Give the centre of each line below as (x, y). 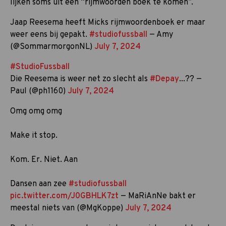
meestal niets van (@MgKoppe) (68, 208)
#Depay (164, 79)
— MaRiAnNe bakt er (157, 196)
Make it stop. (34, 135)
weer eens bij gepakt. (50, 35)
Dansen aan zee (39, 184)
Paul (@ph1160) (39, 91)
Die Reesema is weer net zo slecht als (80, 79)
